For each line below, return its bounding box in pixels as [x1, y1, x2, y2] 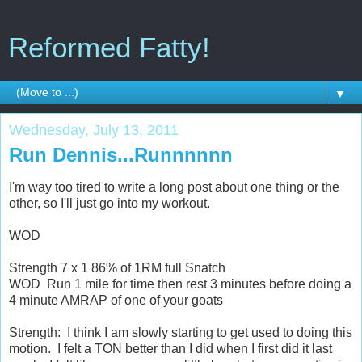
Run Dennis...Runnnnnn [9, 144, 233, 166]
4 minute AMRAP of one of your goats [9, 293, 223, 307]
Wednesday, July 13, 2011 [9, 122, 179, 138]
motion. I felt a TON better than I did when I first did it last [9, 341, 332, 356]
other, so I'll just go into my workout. [9, 196, 210, 210]
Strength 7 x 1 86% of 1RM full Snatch [9, 260, 225, 275]
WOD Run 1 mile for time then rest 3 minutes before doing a [9, 276, 351, 291]
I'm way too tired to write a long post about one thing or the [9, 179, 339, 194]
